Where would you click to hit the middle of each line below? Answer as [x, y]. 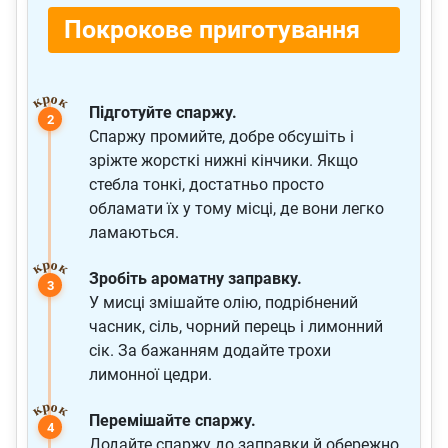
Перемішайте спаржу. [172, 421]
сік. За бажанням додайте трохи [210, 351]
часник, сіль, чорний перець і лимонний [236, 327]
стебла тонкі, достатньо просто [206, 185]
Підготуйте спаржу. [163, 113]
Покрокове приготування [212, 30]
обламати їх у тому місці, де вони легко [236, 209]
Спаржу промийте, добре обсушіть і [221, 137]
